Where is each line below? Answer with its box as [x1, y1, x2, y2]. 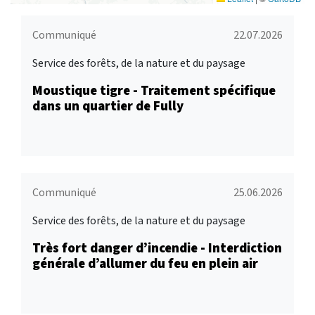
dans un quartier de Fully [32, 96, 184, 115]
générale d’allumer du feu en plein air [32, 254, 258, 272]
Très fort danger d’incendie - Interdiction [32, 238, 282, 257]
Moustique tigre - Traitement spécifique [32, 81, 276, 99]
